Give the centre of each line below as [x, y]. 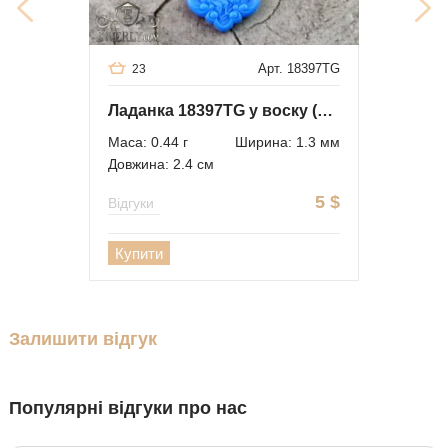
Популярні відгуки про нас [128, 407]
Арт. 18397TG [299, 69]
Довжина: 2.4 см [161, 164]
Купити [139, 254]
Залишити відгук [83, 338]
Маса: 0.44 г [148, 142]
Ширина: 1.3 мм [287, 142]
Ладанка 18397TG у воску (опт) [325, 111]
